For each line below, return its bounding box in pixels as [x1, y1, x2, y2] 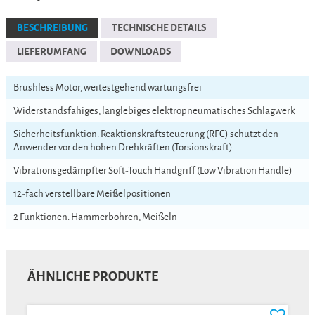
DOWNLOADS [110, 46, 171, 58]
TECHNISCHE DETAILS [111, 22, 206, 34]
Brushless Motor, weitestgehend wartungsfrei [13, 82, 202, 94]
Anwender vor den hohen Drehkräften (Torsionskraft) [13, 142, 233, 153]
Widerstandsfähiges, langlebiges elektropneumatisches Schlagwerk [13, 105, 295, 117]
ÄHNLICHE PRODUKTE [27, 269, 158, 283]
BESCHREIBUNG [16, 22, 88, 34]
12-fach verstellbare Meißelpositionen [13, 188, 171, 200]
